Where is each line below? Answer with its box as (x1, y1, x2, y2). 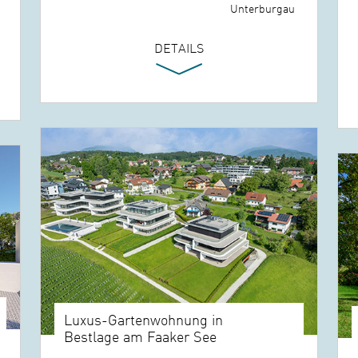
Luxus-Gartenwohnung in (64, 309, 224, 330)
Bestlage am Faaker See (64, 326, 217, 347)
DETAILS (153, 38, 204, 58)
